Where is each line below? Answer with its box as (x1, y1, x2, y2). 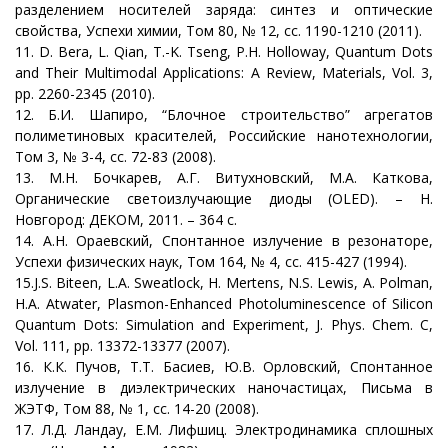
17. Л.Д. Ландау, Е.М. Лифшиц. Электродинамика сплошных (15, 419, 433, 439)
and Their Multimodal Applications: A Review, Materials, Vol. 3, (15, 62, 433, 82)
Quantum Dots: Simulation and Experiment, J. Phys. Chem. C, (15, 314, 433, 334)
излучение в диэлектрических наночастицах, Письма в (15, 377, 433, 397)
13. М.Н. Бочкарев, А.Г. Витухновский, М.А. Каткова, (15, 167, 433, 187)
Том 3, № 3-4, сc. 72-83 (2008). (15, 146, 216, 166)
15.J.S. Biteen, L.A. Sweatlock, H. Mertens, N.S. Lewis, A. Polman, (15, 272, 433, 292)
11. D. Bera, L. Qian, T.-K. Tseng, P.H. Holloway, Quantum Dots (15, 41, 433, 61)
